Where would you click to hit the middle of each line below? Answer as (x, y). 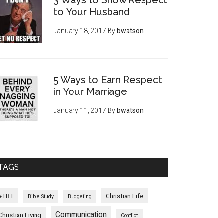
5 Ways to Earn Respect (108, 80)
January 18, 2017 (80, 31)
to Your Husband (91, 12)
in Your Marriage (90, 91)
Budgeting (80, 196)
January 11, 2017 (80, 110)
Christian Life (124, 196)
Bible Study (41, 196)
